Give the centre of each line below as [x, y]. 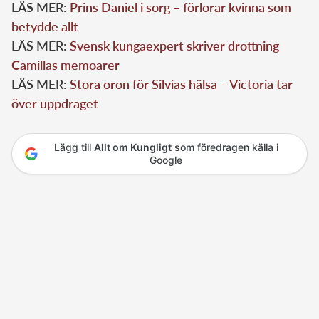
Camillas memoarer [66, 64]
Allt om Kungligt [132, 147]
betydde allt [45, 26]
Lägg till [74, 147]
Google [166, 159]
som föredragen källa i [225, 147]
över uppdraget [55, 103]
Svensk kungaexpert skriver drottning [174, 45]
